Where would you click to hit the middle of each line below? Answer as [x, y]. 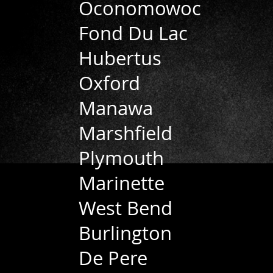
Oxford [109, 83]
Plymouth [121, 158]
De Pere [113, 258]
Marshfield [126, 133]
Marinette [122, 183]
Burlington [125, 233]
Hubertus [120, 58]
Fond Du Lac [133, 33]
